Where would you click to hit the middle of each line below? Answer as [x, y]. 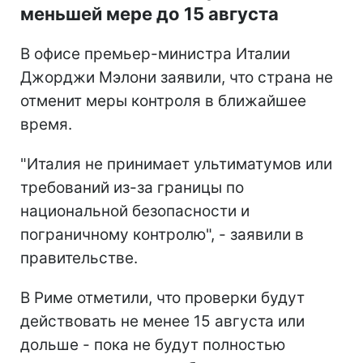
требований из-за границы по [132, 187]
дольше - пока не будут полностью [153, 344]
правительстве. [79, 258]
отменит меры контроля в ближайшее [163, 100]
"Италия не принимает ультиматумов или [176, 164]
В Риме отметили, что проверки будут [162, 297]
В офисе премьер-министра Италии [155, 53]
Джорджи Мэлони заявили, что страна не [177, 77]
